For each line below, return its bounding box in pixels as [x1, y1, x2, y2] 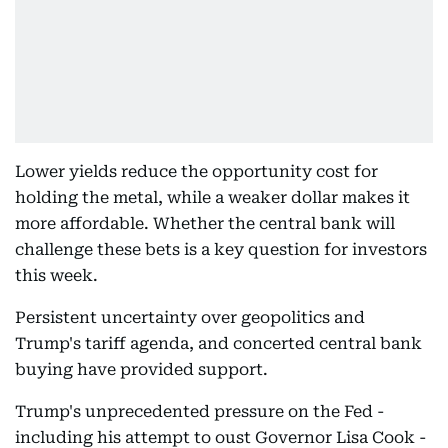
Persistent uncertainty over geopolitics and [15, 308, 365, 327]
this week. [15, 266, 98, 285]
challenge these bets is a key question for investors [15, 240, 427, 259]
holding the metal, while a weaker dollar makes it [15, 188, 410, 207]
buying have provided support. [15, 360, 268, 379]
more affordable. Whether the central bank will [15, 214, 395, 233]
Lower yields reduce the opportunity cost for [15, 162, 378, 181]
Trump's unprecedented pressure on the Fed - [15, 402, 384, 421]
